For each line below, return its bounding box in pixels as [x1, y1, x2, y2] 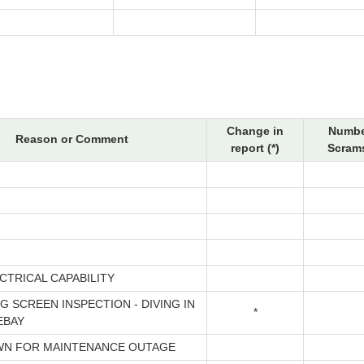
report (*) [231, 141, 279, 155]
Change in [227, 124, 284, 138]
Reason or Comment [15, 132, 128, 146]
